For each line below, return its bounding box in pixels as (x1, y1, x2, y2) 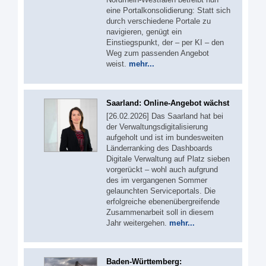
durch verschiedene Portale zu (106, 17, 211, 26)
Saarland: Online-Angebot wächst (106, 98, 229, 107)
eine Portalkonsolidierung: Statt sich (106, 6, 230, 15)
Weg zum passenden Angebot (106, 49, 209, 58)
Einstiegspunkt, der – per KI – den (106, 38, 224, 47)
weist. (106, 59, 129, 68)
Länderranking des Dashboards (106, 143, 213, 153)
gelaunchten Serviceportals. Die (106, 186, 216, 195)
